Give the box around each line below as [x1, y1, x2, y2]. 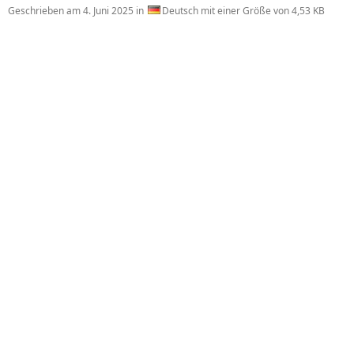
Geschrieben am [8, 4, 83, 17]
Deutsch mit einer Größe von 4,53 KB [162, 4, 325, 17]
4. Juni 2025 [83, 4, 134, 17]
